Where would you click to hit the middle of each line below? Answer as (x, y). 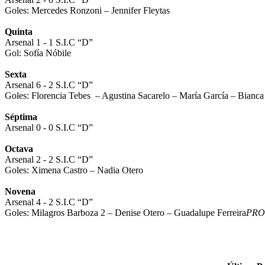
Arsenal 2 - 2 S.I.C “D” (50, 159)
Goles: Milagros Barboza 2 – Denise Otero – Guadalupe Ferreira (125, 212)
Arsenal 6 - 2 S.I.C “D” (50, 85)
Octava (19, 148)
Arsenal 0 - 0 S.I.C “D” (50, 127)
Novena (20, 191)
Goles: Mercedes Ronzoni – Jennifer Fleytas (87, 10)
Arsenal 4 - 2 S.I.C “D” (50, 202)
